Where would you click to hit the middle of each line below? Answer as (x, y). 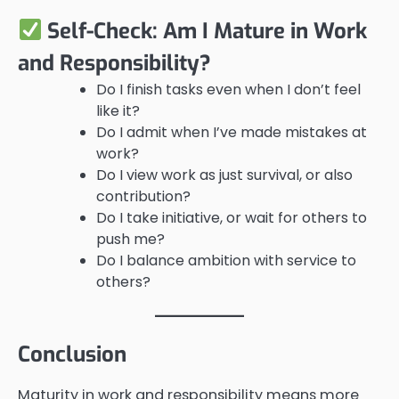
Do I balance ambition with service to (226, 260)
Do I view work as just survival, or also (224, 175)
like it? (118, 110)
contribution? (143, 196)
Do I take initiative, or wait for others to (232, 217)
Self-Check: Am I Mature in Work (205, 31)
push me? (130, 239)
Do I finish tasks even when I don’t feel (228, 89)
